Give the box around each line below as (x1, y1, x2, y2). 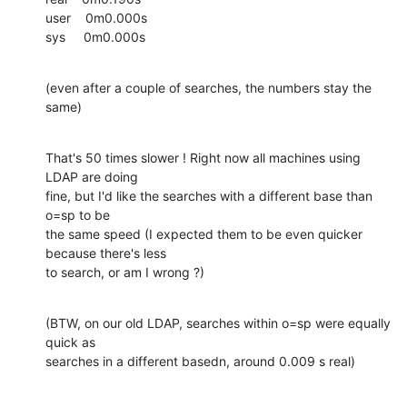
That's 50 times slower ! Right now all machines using (45, 149, 361, 165)
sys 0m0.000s (45, 28, 145, 45)
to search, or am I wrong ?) (45, 263, 204, 280)
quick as (45, 333, 95, 350)
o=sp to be (45, 206, 110, 223)
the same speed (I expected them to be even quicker (45, 225, 362, 242)
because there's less (45, 244, 166, 261)
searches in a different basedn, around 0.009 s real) (45, 352, 355, 369)
